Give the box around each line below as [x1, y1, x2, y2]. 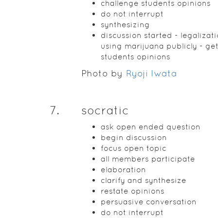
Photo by [81, 68, 126, 78]
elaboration [100, 165, 146, 174]
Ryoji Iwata [126, 68, 177, 78]
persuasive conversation [100, 197, 197, 206]
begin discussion [100, 133, 167, 142]
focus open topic [100, 144, 166, 153]
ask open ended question [100, 122, 200, 131]
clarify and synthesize [100, 176, 186, 185]
